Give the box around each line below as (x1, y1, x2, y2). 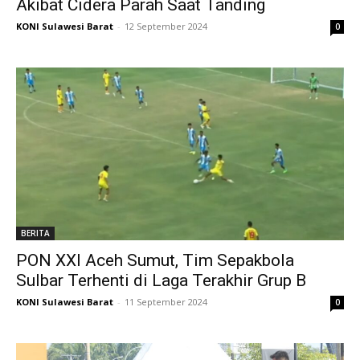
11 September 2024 (125, 295, 207, 308)
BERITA (21, 227, 50, 239)
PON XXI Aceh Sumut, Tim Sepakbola (16, 250, 294, 270)
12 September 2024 (125, 20, 207, 33)
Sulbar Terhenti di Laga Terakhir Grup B (16, 270, 306, 290)
